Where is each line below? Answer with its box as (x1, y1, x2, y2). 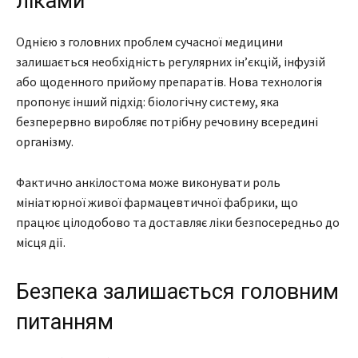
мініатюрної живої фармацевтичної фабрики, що (16, 193, 298, 210)
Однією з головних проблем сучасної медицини (16, 33, 283, 50)
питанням (16, 308, 113, 335)
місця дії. (16, 233, 66, 250)
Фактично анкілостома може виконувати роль (16, 173, 280, 190)
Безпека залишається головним (16, 278, 339, 304)
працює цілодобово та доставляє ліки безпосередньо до (16, 213, 340, 230)
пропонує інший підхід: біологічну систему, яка (16, 93, 279, 109)
